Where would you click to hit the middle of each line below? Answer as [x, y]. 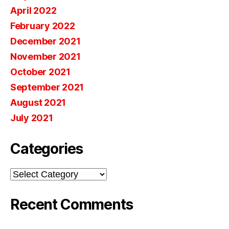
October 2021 [40, 72]
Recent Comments [72, 205]
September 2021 [47, 87]
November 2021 [45, 57]
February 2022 [43, 26]
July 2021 [32, 118]
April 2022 [33, 11]
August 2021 [38, 103]
